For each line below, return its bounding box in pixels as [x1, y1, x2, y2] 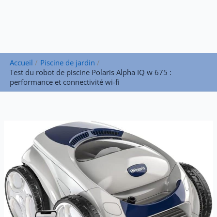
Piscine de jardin [40, 58, 95, 68]
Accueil [10, 58, 33, 68]
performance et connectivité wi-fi [10, 77, 120, 87]
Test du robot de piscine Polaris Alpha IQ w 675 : [10, 67, 171, 77]
